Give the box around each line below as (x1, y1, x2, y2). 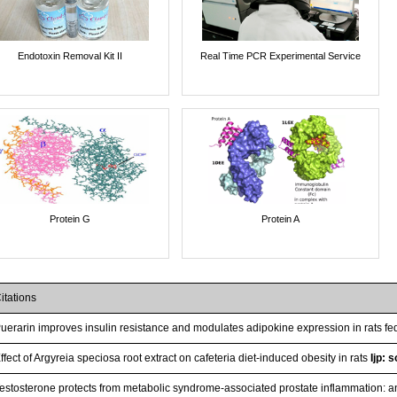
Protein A (261, 213, 300, 224)
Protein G (50, 213, 91, 224)
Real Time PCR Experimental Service (199, 50, 361, 61)
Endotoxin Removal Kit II (18, 50, 123, 61)
